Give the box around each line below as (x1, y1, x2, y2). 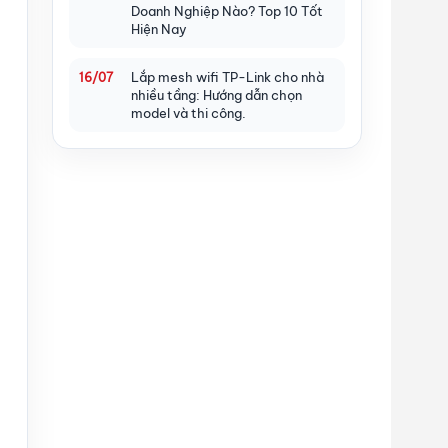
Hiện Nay (131, 20, 187, 37)
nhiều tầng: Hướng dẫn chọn (131, 86, 302, 103)
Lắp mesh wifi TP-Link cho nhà (131, 68, 324, 85)
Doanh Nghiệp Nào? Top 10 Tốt (131, 2, 323, 19)
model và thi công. (131, 104, 246, 121)
